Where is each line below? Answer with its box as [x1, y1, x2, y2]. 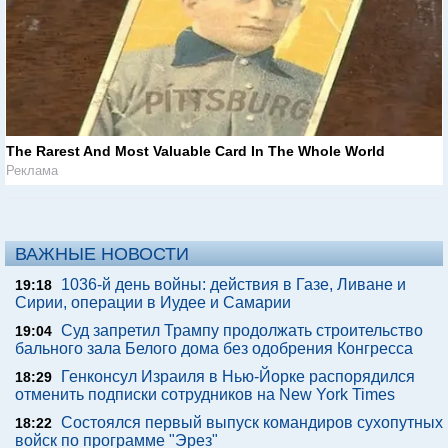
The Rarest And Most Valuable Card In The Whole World [6, 143, 385, 160]
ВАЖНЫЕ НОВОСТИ [15, 244, 189, 265]
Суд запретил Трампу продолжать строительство [61, 322, 423, 340]
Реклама [6, 163, 58, 179]
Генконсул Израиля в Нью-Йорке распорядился [61, 368, 415, 386]
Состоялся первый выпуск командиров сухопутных [61, 414, 443, 432]
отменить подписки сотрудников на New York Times [15, 386, 395, 404]
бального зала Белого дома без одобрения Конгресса [15, 340, 413, 358]
